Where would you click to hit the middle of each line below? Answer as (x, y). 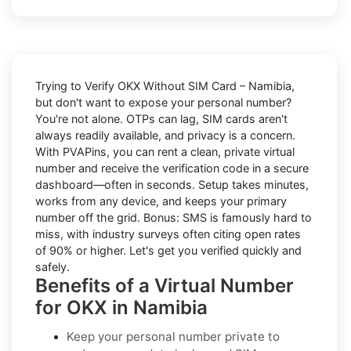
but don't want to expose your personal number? (163, 102)
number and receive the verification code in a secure (172, 168)
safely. (52, 266)
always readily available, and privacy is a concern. (165, 135)
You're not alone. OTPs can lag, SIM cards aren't (161, 118)
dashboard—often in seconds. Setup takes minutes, (172, 184)
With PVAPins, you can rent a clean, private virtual (165, 151)
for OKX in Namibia (121, 307)
